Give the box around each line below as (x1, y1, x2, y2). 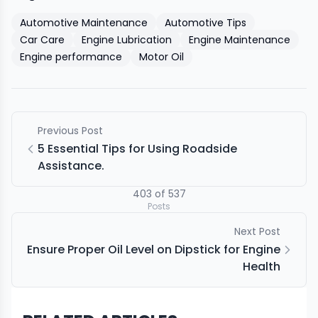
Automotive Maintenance (20, 15, 148, 30)
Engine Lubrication (82, 32, 172, 47)
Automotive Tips (165, 15, 246, 30)
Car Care (20, 32, 65, 47)
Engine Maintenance (189, 32, 290, 47)
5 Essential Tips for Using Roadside (38, 140, 237, 157)
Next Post (234, 224, 280, 238)
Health (243, 258, 280, 275)
